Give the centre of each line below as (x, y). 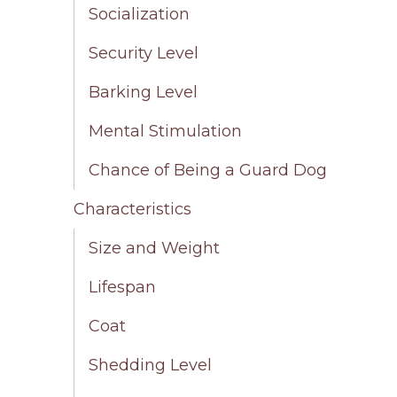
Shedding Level (151, 365)
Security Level (144, 53)
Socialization (140, 14)
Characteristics (133, 209)
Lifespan (123, 287)
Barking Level (144, 92)
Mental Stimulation (166, 131)
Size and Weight (155, 248)
